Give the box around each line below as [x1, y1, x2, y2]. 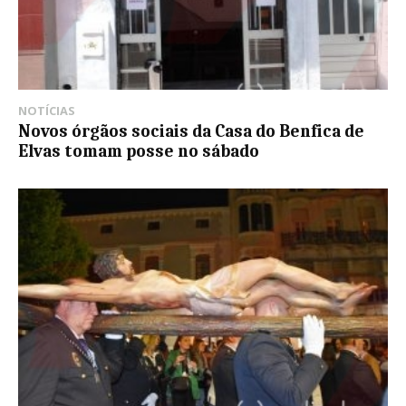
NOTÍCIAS [18, 102, 75, 120]
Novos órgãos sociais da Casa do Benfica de [18, 121, 364, 142]
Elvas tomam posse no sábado [18, 141, 259, 162]
